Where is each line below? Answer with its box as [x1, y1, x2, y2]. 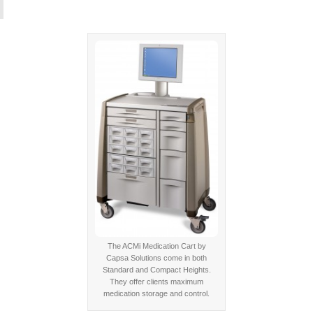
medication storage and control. [103, 289, 210, 298]
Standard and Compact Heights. [102, 265, 211, 274]
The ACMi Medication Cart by [107, 241, 206, 250]
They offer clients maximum [110, 277, 203, 286]
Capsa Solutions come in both [106, 253, 207, 262]
